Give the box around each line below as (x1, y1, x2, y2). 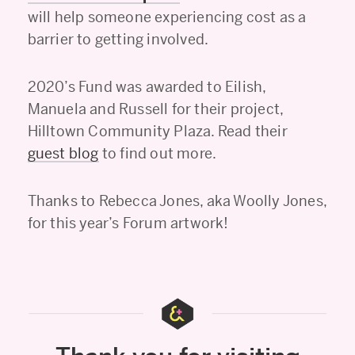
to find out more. (98, 143, 217, 162)
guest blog (27, 143, 99, 162)
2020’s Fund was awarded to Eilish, (27, 77, 266, 96)
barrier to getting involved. (27, 29, 209, 48)
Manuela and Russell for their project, (27, 99, 284, 118)
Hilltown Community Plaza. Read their (27, 121, 288, 140)
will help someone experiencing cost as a (27, 7, 307, 26)
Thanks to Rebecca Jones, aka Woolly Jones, (27, 191, 327, 210)
